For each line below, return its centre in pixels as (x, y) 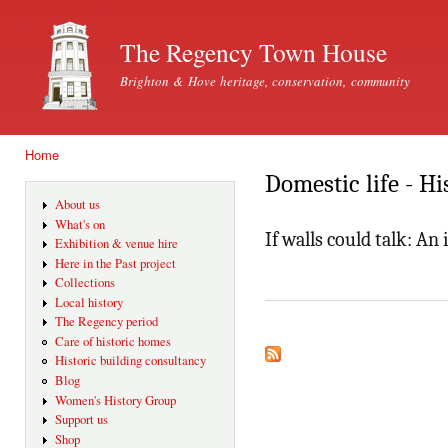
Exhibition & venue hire (116, 244)
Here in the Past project (115, 263)
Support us (81, 420)
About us (77, 205)
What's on (79, 224)
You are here (66, 173)
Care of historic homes (112, 341)
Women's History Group (115, 400)
